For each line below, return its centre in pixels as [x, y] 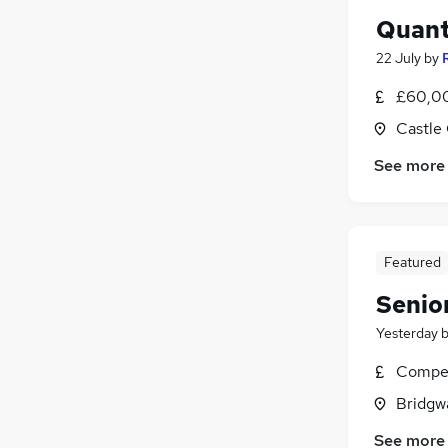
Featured [412, 261]
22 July [398, 57]
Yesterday [407, 332]
